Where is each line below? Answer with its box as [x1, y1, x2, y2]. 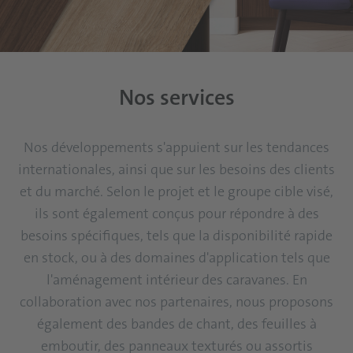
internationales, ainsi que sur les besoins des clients [18, 160, 335, 179]
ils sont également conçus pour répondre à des [34, 204, 319, 223]
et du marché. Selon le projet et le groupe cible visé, [20, 182, 333, 201]
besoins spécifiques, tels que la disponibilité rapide [20, 226, 333, 245]
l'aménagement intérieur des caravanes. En [46, 270, 307, 289]
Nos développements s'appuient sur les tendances [24, 138, 329, 157]
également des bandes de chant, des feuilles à [36, 314, 317, 333]
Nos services [118, 84, 235, 112]
